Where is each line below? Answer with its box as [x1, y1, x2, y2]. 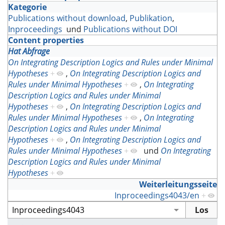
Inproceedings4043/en [115, 190, 199, 201]
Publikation [130, 13, 172, 24]
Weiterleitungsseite [139, 179, 217, 190]
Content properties [8, 35, 84, 46]
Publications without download [8, 13, 126, 24]
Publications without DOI [83, 24, 177, 35]
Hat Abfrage [8, 46, 50, 57]
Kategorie [8, 2, 47, 13]
